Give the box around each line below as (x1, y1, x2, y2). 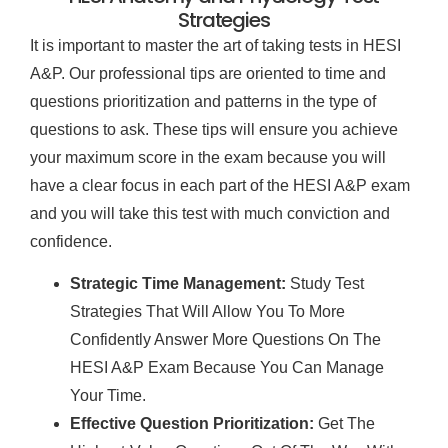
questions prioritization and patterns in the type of (30, 92, 376, 110)
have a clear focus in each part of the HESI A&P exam (30, 176, 410, 194)
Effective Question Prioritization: (70, 415, 314, 433)
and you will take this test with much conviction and (30, 204, 390, 222)
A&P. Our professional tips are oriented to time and (30, 64, 386, 82)
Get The (314, 415, 375, 433)
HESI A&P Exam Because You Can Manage (70, 359, 384, 377)
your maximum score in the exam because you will (30, 148, 386, 166)
